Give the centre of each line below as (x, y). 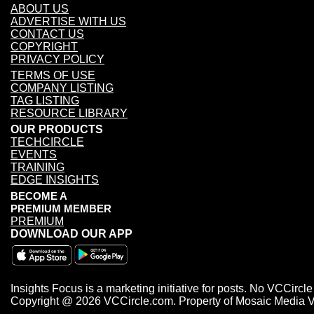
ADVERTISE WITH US (68, 22)
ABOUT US (40, 9)
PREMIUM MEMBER (61, 209)
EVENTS (34, 155)
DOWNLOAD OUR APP (71, 234)
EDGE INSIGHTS (55, 180)
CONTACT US (47, 34)
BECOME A (39, 197)
